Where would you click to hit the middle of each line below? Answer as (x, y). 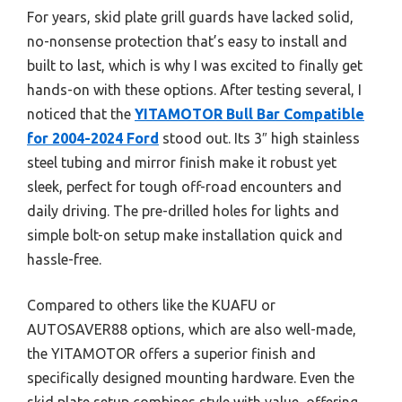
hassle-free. (64, 259)
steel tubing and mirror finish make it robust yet (182, 162)
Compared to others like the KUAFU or (151, 305)
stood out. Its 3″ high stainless (259, 138)
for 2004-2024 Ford (93, 138)
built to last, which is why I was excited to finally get (195, 65)
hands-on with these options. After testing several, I (194, 89)
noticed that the (81, 114)
